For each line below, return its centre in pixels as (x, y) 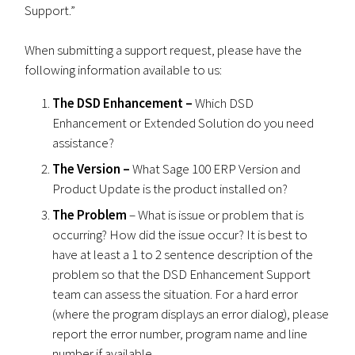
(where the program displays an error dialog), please (191, 314)
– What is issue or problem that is (216, 215)
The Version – (92, 169)
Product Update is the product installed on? (170, 189)
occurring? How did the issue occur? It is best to (180, 235)
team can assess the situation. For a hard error (176, 294)
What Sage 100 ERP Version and (216, 169)
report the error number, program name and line (180, 334)
